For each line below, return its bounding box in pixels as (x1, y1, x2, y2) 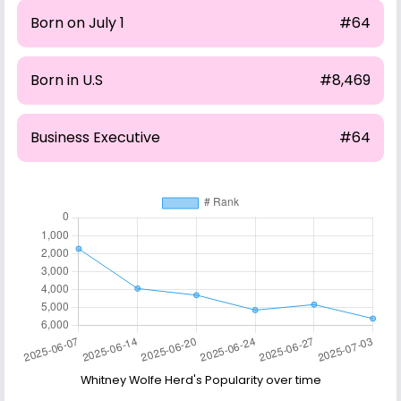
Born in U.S (30, 69, 103, 90)
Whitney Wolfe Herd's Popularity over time (80, 371, 321, 388)
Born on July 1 (30, 12, 124, 33)
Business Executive (30, 126, 160, 148)
